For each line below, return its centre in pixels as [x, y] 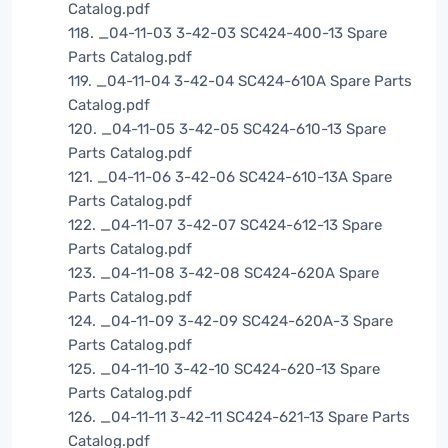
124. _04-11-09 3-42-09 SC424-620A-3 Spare [230, 321]
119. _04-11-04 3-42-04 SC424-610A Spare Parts [240, 81]
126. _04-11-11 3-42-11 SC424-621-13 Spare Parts [239, 417]
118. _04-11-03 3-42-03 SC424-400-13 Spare [227, 33]
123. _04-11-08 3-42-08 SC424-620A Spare [223, 273]
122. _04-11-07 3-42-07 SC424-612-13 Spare [225, 225]
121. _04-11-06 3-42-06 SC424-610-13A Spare [230, 177]
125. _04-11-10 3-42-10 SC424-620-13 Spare [224, 369]
